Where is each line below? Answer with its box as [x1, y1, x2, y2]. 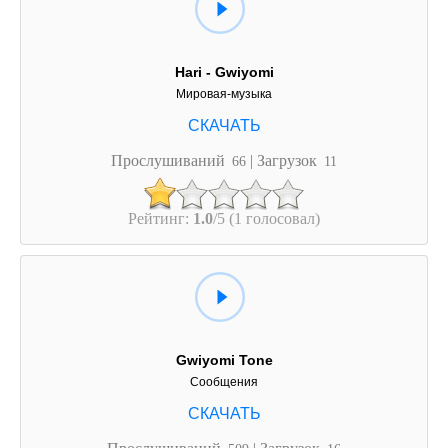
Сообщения [190, 374, 258, 389]
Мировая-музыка [176, 87, 272, 102]
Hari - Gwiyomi [174, 64, 274, 81]
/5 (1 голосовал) [213, 210, 320, 227]
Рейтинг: [128, 210, 193, 227]
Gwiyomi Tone [175, 351, 273, 368]
